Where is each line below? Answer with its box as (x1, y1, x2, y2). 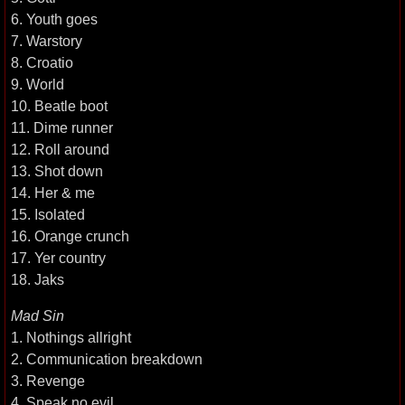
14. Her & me (11, 184, 95, 201)
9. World (11, 76, 64, 92)
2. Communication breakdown (11, 351, 202, 367)
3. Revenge (11, 372, 85, 389)
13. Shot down (11, 163, 103, 179)
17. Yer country (11, 250, 106, 266)
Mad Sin (11, 307, 64, 324)
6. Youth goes (11, 11, 98, 27)
